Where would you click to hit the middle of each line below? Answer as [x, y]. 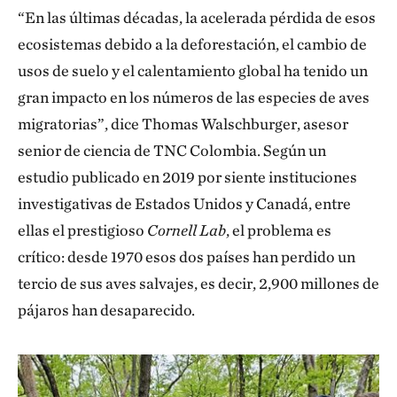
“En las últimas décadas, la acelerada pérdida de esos [197, 17]
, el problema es [279, 230]
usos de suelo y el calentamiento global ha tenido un [193, 70]
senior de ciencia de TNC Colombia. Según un [172, 150]
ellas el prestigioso [82, 230]
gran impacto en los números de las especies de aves [194, 97]
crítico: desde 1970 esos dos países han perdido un [187, 257]
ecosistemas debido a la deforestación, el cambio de [192, 44]
